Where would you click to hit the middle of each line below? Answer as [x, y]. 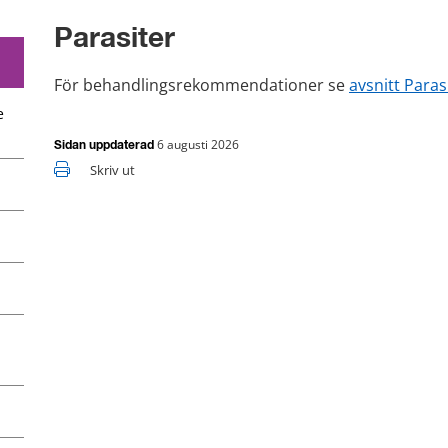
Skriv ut [112, 169]
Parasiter [114, 39]
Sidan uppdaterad [105, 145]
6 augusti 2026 [198, 144]
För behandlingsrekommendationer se [201, 85]
